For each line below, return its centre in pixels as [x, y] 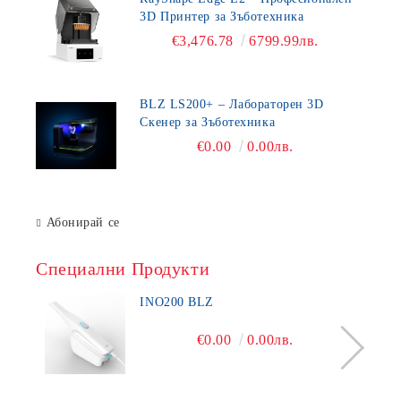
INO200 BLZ [177, 302]
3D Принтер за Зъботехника [222, 16]
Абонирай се [83, 222]
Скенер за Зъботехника [208, 122]
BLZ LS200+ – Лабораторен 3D [232, 104]
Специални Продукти [123, 268]
